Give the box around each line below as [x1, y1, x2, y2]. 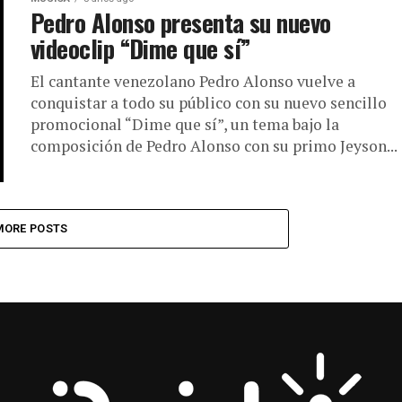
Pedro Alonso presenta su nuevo [31, 4, 331, 40]
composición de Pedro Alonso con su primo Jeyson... [31, 135, 398, 156]
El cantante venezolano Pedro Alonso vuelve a [31, 71, 355, 92]
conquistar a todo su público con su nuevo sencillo [31, 92, 387, 113]
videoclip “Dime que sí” [31, 31, 251, 66]
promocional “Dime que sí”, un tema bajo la [31, 114, 339, 135]
